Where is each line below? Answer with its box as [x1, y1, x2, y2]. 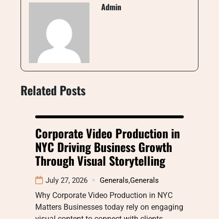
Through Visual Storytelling [35, 151, 165, 169]
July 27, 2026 [45, 175, 88, 185]
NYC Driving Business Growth [35, 137, 172, 155]
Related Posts [21, 81, 86, 99]
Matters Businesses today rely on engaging [35, 202, 183, 212]
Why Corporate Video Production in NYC [35, 190, 173, 200]
